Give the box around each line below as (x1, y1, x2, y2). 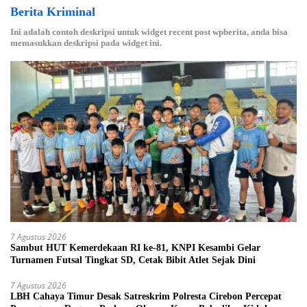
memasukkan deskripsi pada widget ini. (10, 37, 162, 48)
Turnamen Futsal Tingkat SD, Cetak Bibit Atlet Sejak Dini (10, 254, 256, 265)
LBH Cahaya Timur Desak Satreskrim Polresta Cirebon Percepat (10, 291, 282, 302)
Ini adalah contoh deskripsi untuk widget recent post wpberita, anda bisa (10, 26, 288, 37)
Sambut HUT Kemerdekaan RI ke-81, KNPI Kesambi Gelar (10, 242, 260, 253)
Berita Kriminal (10, 4, 95, 19)
